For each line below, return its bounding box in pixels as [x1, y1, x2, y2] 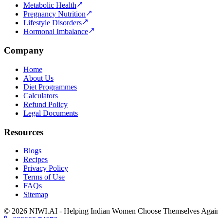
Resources [4, 127, 43, 137]
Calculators [23, 91, 58, 100]
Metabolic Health [23, 1, 76, 10]
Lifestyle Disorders [23, 18, 82, 27]
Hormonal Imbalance [23, 27, 88, 36]
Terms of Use [23, 173, 65, 182]
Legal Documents [23, 109, 78, 117]
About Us [23, 73, 54, 82]
